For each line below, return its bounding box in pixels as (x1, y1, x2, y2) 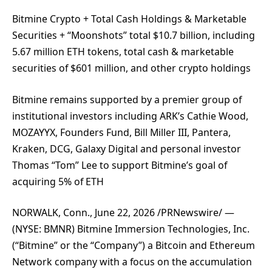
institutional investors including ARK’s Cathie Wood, (12, 109, 248, 123)
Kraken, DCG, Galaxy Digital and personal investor (12, 141, 241, 155)
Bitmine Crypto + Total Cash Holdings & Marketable (12, 12, 246, 26)
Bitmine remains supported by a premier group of (12, 92, 242, 106)
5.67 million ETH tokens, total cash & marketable (12, 45, 234, 59)
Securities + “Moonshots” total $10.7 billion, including (12, 29, 255, 42)
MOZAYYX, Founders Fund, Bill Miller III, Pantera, (12, 125, 231, 139)
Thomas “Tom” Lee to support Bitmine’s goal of (12, 158, 227, 172)
